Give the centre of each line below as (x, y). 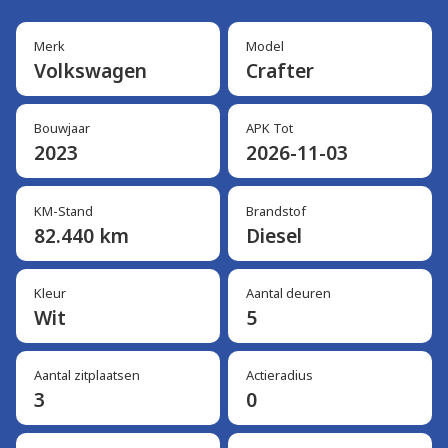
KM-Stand (63, 210)
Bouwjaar (61, 128)
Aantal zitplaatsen (86, 375)
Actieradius (279, 375)
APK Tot (269, 128)
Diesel (273, 235)
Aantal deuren (288, 292)
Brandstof (275, 210)
